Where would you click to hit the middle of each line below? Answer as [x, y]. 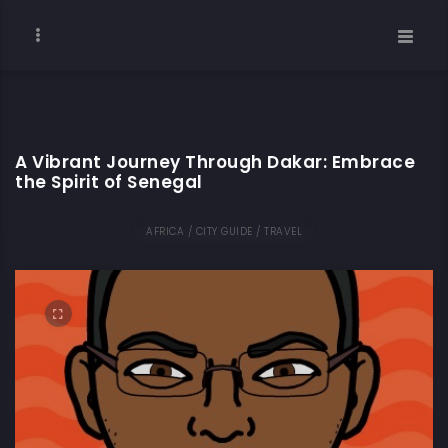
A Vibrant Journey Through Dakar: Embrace [215, 162]
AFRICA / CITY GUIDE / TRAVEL [224, 231]
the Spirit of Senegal [109, 182]
